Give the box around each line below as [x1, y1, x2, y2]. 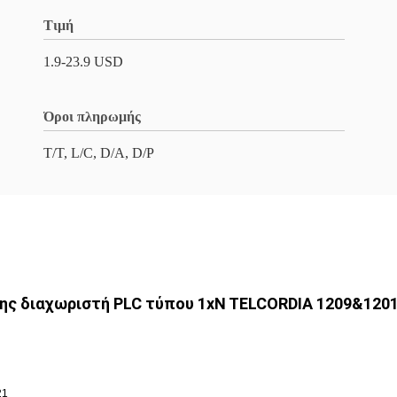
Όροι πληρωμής [43, 109, 141, 124]
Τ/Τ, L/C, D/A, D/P [43, 145, 154, 160]
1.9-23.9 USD [43, 54, 123, 69]
